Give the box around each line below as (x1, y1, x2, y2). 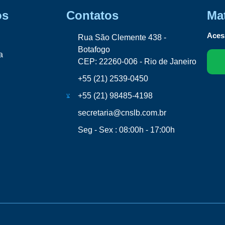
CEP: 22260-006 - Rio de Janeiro (77, 57, 196, 66)
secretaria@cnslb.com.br (77, 108, 166, 118)
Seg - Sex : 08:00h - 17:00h (77, 126, 175, 135)
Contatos (66, 9, 119, 23)
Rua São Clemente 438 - (77, 33, 166, 42)
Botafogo (77, 45, 110, 54)
